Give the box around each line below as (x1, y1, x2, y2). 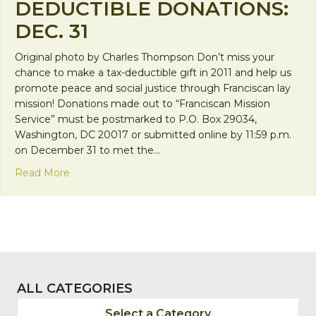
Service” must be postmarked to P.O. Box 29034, (15, 113, 257, 126)
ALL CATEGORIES (17, 281, 133, 297)
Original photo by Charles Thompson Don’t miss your (15, 51, 274, 64)
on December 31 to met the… (15, 144, 160, 157)
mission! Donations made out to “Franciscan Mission (15, 97, 270, 111)
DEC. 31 (15, 19, 88, 44)
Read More (15, 166, 70, 180)
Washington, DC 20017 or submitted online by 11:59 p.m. (15, 128, 291, 142)
